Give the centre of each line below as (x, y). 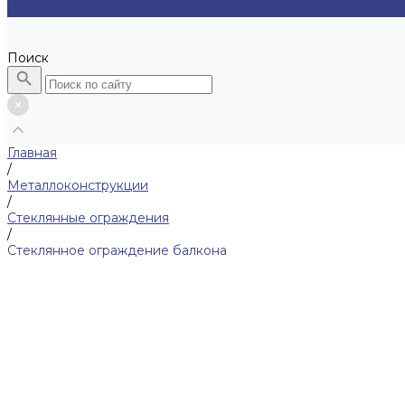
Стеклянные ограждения (88, 217)
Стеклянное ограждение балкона (117, 250)
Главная (32, 152)
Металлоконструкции (78, 185)
